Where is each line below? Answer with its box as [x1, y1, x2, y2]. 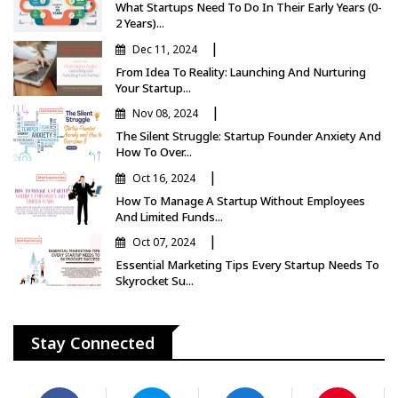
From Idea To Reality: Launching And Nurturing [115, 63, 366, 80]
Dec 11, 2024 [132, 41, 197, 57]
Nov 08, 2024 [132, 106, 198, 122]
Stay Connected [31, 331, 155, 354]
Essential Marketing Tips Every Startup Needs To [115, 257, 379, 274]
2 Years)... [115, 15, 164, 32]
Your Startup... [115, 79, 191, 96]
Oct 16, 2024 [132, 170, 195, 186]
